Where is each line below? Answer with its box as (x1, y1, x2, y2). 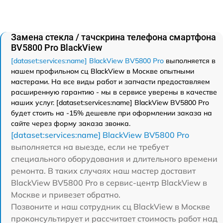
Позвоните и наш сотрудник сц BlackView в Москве (11, 201, 210, 212)
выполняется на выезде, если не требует (11, 141, 169, 152)
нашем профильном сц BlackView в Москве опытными (11, 66, 194, 76)
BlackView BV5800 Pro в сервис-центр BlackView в (11, 177, 207, 188)
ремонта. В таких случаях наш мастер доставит (11, 165, 196, 176)
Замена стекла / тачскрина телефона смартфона (11, 31, 216, 42)
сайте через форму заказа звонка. (11, 118, 130, 128)
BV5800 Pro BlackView (11, 42, 102, 53)
